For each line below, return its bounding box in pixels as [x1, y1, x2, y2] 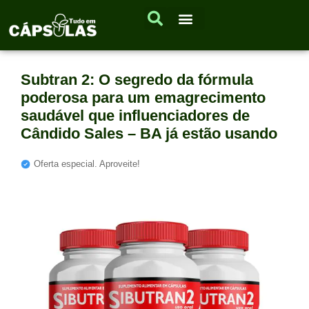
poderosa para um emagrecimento [21, 89, 266, 107]
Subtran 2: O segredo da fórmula [21, 71, 253, 89]
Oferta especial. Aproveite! [34, 159, 140, 170]
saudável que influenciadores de [21, 107, 250, 125]
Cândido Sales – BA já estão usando [21, 125, 277, 143]
